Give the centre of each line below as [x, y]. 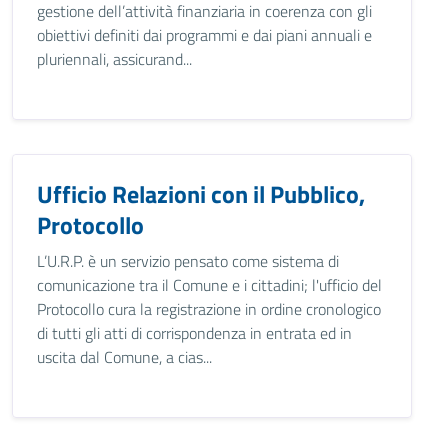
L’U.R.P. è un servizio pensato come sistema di [188, 261]
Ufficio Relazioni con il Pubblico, [201, 194]
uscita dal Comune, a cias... [124, 357]
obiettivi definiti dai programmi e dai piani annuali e [204, 35]
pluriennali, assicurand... [114, 59]
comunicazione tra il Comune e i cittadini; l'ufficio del [209, 285]
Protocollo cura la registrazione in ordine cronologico [209, 309]
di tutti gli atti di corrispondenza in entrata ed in [194, 333]
